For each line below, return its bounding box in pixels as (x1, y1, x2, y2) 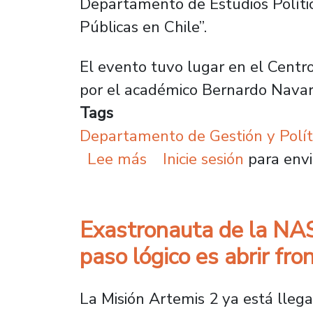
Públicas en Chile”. (80, 16, 207, 38)
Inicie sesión (162, 148, 244, 170)
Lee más (87, 148, 147, 170)
